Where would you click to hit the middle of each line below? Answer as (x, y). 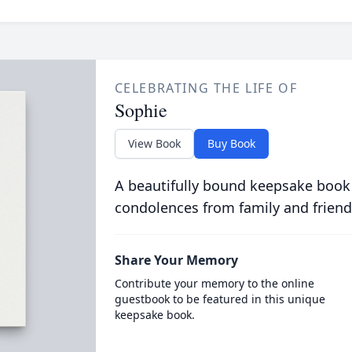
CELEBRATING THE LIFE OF (206, 88)
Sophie (141, 110)
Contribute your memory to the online (214, 283)
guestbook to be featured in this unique (220, 299)
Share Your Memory (176, 260)
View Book (154, 143)
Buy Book (231, 143)
